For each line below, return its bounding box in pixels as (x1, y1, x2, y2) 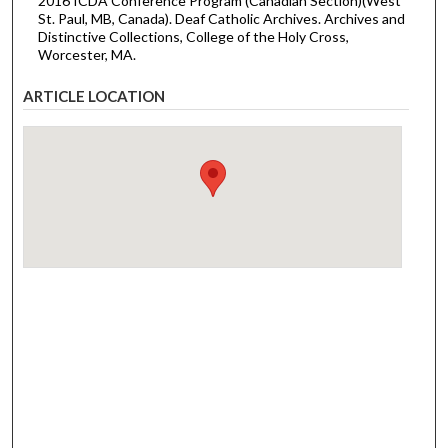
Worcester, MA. (37, 45, 136, 63)
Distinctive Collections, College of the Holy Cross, (37, 27, 349, 45)
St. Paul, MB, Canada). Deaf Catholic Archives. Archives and (37, 9, 405, 27)
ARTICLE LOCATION (23, 87, 166, 106)
